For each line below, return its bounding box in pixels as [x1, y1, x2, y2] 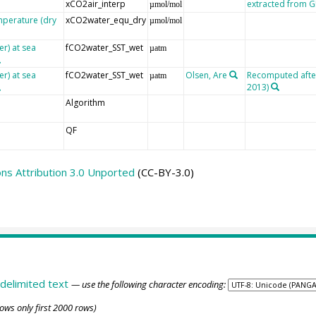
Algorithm [65, 96, 105, 109]
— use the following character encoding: [71, 278, 226, 291]
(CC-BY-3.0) [134, 164, 194, 179]
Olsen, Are [185, 68, 227, 81]
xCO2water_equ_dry [65, 13, 146, 26]
